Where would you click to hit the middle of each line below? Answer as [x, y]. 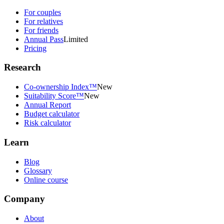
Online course [46, 179]
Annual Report [47, 105]
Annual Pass [44, 39]
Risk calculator [47, 123]
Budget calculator [52, 114]
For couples [42, 12]
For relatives [43, 21]
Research [22, 67]
